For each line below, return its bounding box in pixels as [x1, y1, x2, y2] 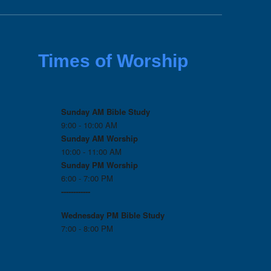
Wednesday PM [61, 209, 119, 221]
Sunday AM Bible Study [61, 106, 151, 118]
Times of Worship [38, 51, 188, 71]
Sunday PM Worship [61, 159, 139, 171]
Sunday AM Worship [61, 132, 139, 145]
